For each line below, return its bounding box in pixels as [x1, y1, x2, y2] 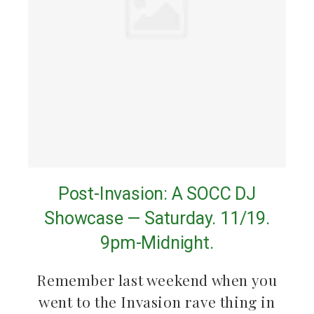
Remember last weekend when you [36, 270, 278, 290]
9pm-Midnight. [100, 233, 214, 254]
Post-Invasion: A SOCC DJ [57, 184, 257, 205]
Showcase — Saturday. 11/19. [44, 208, 270, 229]
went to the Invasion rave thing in [39, 292, 275, 312]
